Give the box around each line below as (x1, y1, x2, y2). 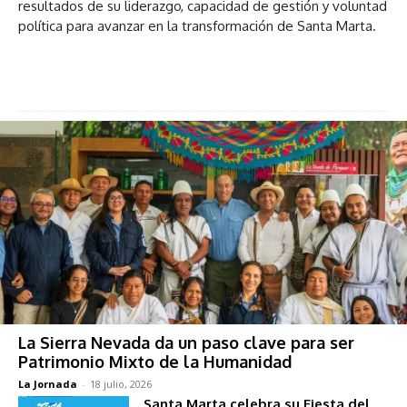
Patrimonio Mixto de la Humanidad (18, 351, 292, 372)
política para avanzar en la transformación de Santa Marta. (18, 16, 376, 35)
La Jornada (18, 376, 77, 391)
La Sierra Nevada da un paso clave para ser (18, 332, 354, 352)
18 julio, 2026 (90, 376, 152, 391)
